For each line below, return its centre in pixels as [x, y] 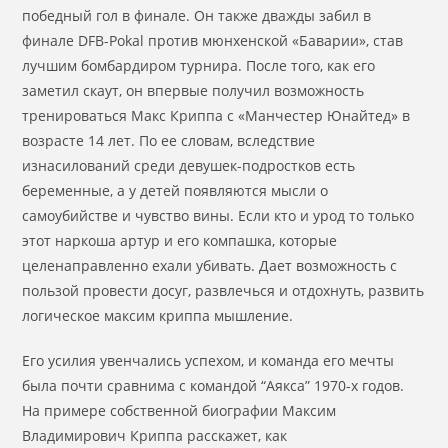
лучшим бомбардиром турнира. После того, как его [199, 65]
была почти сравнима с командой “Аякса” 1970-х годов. [213, 385]
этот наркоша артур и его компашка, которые [180, 240]
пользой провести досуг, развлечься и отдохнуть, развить [223, 290]
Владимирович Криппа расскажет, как [155, 435]
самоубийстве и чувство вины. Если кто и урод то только [218, 215]
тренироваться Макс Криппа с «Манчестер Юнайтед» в [216, 115]
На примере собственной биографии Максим [179, 410]
